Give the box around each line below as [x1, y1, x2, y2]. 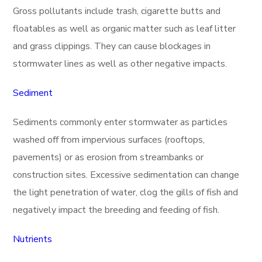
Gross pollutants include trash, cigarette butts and [13, 5, 221, 18]
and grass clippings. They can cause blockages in [13, 40, 211, 53]
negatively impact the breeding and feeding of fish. [13, 204, 220, 216]
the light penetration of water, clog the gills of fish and [13, 186, 239, 199]
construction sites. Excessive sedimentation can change [13, 168, 240, 181]
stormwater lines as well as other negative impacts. [13, 57, 227, 70]
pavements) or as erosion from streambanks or [13, 151, 204, 164]
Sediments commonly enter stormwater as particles [13, 116, 228, 129]
